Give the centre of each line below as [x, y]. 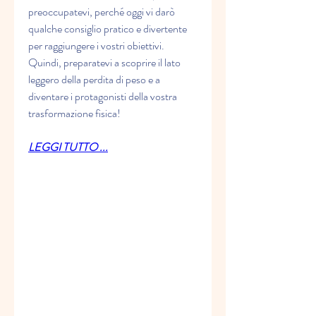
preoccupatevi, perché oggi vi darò [102, 12]
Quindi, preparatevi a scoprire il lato [104, 63]
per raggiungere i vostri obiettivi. [96, 46]
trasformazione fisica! [74, 114]
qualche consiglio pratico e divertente [108, 29]
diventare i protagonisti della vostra [103, 97]
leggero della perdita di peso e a [94, 80]
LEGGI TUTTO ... [68, 147]
